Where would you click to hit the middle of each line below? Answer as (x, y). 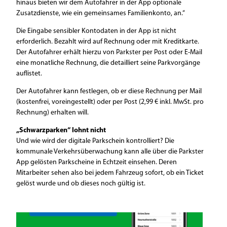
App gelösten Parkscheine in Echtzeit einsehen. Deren (97, 162)
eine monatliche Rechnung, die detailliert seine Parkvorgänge (108, 63)
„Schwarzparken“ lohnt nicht (61, 130)
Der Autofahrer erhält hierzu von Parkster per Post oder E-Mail (109, 52)
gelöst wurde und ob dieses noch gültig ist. (82, 184)
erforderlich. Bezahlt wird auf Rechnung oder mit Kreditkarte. (108, 42)
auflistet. (29, 74)
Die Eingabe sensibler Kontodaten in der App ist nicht (96, 31)
